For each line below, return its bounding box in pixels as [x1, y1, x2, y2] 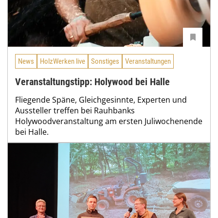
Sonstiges [91, 56, 119, 66]
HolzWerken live [40, 56, 85, 66]
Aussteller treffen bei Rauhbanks [15, 105, 135, 116]
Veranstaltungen [125, 56, 171, 66]
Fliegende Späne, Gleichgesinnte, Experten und [15, 94, 187, 105]
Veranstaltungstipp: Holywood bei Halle [15, 75, 170, 88]
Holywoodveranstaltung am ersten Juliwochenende [15, 115, 202, 127]
